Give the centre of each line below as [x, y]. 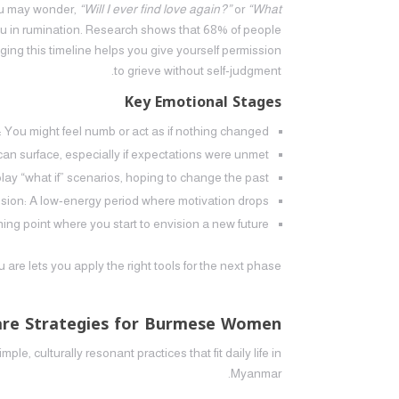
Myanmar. [256, 373]
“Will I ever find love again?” [155, 9]
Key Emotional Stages [203, 102]
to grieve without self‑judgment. [198, 70]
